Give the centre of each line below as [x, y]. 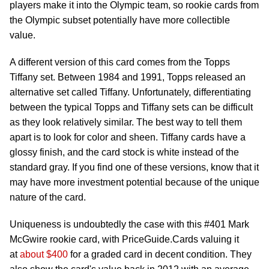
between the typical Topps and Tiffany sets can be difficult [131, 107]
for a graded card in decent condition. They [160, 254]
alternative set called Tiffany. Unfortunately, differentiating [130, 92]
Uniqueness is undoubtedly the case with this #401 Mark [129, 224]
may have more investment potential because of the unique [134, 182]
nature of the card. [48, 197]
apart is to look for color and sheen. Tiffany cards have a [128, 137]
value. [24, 35]
